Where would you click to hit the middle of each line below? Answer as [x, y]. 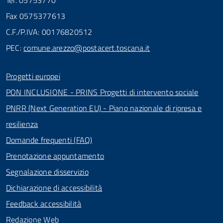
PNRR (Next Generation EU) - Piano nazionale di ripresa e [104, 108]
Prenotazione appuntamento [55, 156]
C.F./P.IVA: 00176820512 [49, 32]
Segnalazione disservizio [47, 172]
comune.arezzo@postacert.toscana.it [87, 48]
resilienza [22, 124]
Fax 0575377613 [36, 16]
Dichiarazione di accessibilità [54, 188]
